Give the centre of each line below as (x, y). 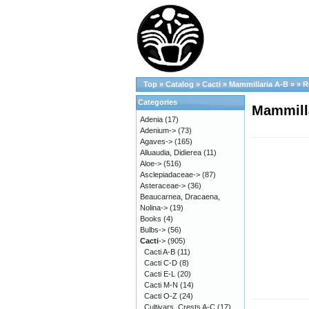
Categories (158, 102)
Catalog (180, 84)
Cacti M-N (161, 285)
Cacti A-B (160, 252)
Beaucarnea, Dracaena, (180, 197)
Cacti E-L (160, 274)
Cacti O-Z (161, 296)
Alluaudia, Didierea (171, 152)
